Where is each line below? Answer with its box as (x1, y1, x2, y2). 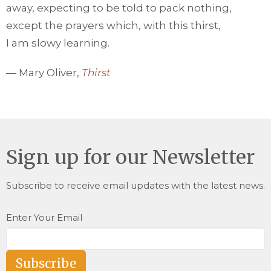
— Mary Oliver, (6, 67, 82, 79)
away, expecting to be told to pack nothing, (6, 2, 232, 15)
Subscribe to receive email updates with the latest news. (6, 180, 265, 192)
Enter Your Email (6, 212, 82, 224)
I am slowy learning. (6, 37, 109, 50)
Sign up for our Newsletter (6, 145, 255, 170)
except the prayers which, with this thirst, (6, 19, 221, 32)
